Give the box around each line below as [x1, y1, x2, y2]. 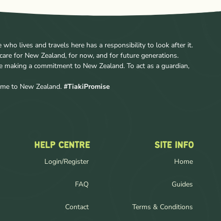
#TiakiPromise [64, 81, 110, 91]
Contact [65, 202, 89, 212]
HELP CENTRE [34, 141, 90, 150]
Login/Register [44, 156, 89, 166]
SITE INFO [154, 141, 194, 150]
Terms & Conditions [132, 202, 193, 212]
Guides [172, 179, 193, 189]
